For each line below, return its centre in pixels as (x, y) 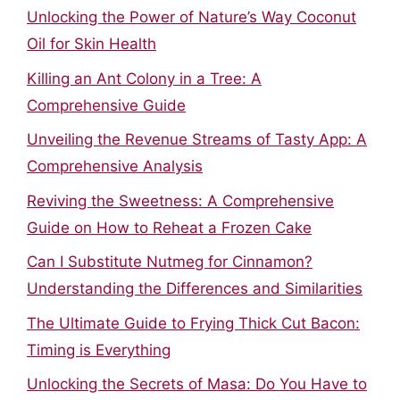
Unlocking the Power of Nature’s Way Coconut (192, 17)
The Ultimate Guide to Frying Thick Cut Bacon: (193, 323)
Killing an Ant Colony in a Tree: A (144, 78)
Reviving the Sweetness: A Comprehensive (180, 200)
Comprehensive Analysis (115, 166)
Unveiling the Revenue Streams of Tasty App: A (197, 139)
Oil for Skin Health (92, 44)
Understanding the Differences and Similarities (195, 288)
